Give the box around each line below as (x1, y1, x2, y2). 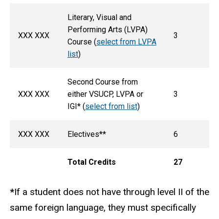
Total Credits (67, 157, 116, 167)
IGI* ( (67, 101, 85, 111)
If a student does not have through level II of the (14, 186, 209, 197)
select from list (85, 101, 137, 111)
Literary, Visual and (67, 12, 131, 22)
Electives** (67, 129, 106, 139)
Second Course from (67, 77, 138, 87)
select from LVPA (96, 37, 156, 46)
